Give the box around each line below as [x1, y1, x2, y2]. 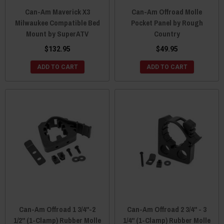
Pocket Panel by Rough [130, 17, 203, 28]
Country [153, 28, 180, 39]
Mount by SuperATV [26, 28, 88, 39]
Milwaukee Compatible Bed [14, 17, 100, 28]
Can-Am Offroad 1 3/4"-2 [19, 204, 95, 215]
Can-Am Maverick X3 [24, 6, 90, 17]
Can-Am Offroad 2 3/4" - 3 [127, 204, 206, 215]
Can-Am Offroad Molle [131, 6, 202, 17]
